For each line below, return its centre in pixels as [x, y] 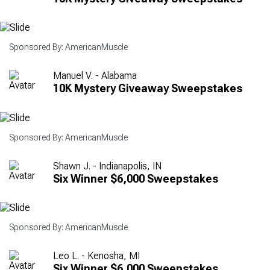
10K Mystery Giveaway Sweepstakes [148, 89]
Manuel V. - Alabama [95, 76]
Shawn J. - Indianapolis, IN [107, 166]
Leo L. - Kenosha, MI [96, 256]
